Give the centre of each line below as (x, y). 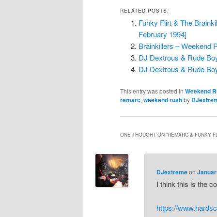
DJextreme (172, 172)
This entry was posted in (153, 91)
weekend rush (163, 100)
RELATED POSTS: (145, 10)
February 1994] (162, 34)
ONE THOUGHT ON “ (144, 134)
